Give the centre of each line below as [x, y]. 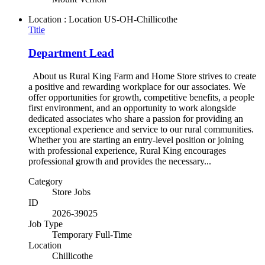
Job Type [46, 224]
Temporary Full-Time [92, 234]
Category [46, 181]
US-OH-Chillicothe [141, 20]
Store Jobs [71, 192]
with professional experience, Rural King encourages [127, 150]
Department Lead [71, 53]
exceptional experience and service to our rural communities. [141, 129]
